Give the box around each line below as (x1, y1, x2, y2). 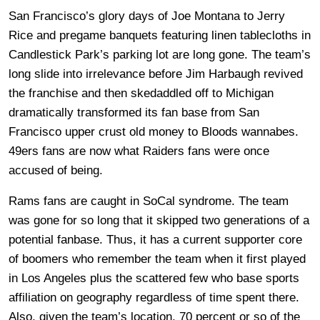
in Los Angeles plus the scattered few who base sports (9, 271, 299, 285)
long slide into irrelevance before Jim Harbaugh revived (9, 66, 303, 81)
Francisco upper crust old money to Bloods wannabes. (9, 124, 299, 139)
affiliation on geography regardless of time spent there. (9, 290, 299, 304)
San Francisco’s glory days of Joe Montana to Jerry (9, 9, 285, 23)
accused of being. (9, 163, 103, 177)
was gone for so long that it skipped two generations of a (9, 213, 309, 227)
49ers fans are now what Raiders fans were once (9, 144, 269, 158)
